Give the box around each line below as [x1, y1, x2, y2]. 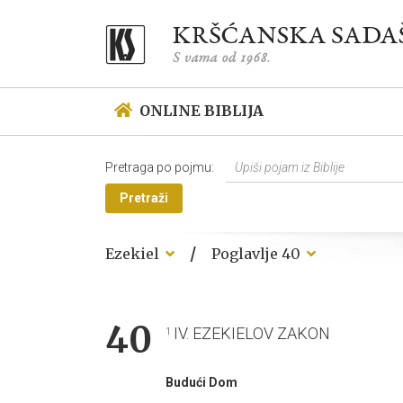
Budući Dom [166, 375, 237, 390]
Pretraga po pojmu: [105, 160, 214, 175]
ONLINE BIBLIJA [139, 102, 264, 120]
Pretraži [120, 191, 168, 205]
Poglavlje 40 [282, 245, 304, 263]
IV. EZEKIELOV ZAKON [174, 324, 330, 343]
